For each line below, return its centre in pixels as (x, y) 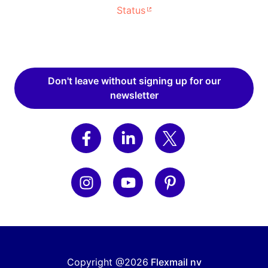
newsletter (134, 95)
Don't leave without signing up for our (134, 80)
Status (131, 10)
